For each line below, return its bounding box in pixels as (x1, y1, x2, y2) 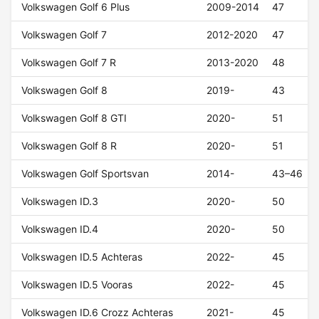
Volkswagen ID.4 (21, 223, 99, 236)
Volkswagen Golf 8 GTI (21, 112, 127, 125)
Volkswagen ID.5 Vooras (21, 278, 133, 291)
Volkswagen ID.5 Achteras (21, 251, 143, 263)
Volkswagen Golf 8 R (21, 140, 117, 152)
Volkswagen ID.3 (21, 195, 99, 208)
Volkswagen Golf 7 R (21, 56, 117, 69)
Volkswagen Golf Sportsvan (21, 167, 150, 180)
